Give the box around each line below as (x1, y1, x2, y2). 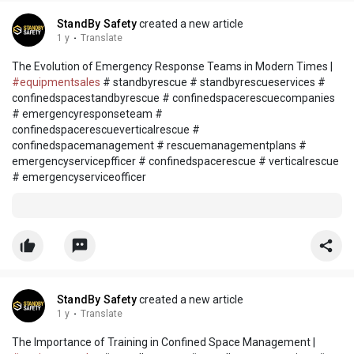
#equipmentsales (12, 76, 100, 89)
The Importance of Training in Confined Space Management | (12, 336, 315, 349)
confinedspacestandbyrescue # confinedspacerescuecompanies (12, 92, 335, 105)
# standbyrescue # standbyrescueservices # (100, 76, 326, 89)
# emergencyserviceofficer (12, 171, 146, 184)
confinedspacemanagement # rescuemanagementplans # (12, 139, 307, 153)
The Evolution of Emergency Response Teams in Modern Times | (12, 60, 333, 73)
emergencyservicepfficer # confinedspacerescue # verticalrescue (12, 155, 339, 168)
